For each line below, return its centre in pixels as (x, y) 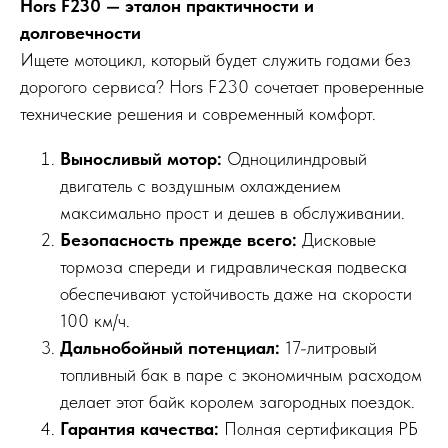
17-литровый (331, 348)
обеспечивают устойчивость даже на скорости (236, 294)
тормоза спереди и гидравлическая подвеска (233, 267)
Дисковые (339, 240)
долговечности (80, 33)
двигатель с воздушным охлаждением (200, 186)
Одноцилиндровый (297, 159)
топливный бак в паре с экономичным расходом (241, 375)
